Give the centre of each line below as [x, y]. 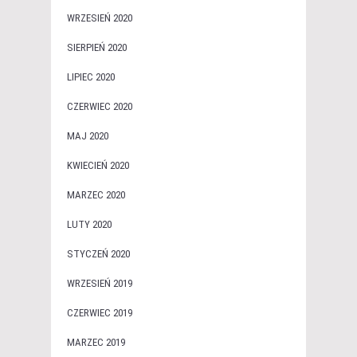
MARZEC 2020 [96, 195]
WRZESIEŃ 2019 [100, 284]
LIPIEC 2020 [91, 77]
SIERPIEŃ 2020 [97, 48]
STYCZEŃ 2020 [98, 254]
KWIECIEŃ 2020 [98, 166]
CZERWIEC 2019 [100, 313]
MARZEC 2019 [96, 343]
